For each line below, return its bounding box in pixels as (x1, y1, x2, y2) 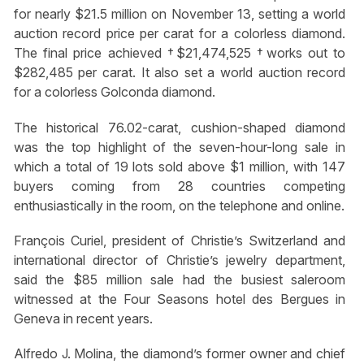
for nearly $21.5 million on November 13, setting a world (13, 6, 346, 23)
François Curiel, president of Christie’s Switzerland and (13, 232, 346, 249)
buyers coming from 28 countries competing (13, 177, 346, 194)
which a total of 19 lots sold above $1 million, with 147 (13, 158, 346, 175)
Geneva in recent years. (13, 310, 153, 327)
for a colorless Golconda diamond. (13, 84, 215, 101)
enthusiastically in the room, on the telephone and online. (13, 197, 344, 214)
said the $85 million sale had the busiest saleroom (13, 271, 346, 288)
